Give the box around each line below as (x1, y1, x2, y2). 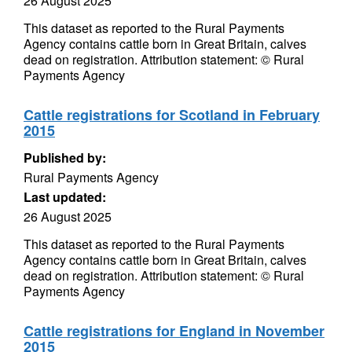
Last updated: (24, 188, 106, 206)
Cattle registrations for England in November (24, 321, 324, 341)
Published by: (24, 148, 106, 167)
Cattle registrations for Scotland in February (24, 104, 320, 125)
